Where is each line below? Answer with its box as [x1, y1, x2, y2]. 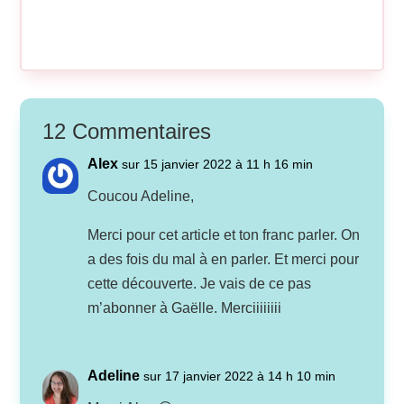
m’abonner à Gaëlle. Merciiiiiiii [87, 300, 282, 317]
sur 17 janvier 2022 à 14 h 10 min [143, 369, 336, 384]
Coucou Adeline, [87, 188, 195, 205]
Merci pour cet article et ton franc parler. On [87, 227, 361, 243]
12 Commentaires [42, 119, 212, 144]
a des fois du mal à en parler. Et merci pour [87, 252, 360, 268]
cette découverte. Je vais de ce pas [87, 276, 312, 292]
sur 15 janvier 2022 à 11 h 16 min [122, 157, 314, 172]
